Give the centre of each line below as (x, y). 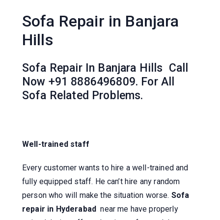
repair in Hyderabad (61, 209)
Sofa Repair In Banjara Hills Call (105, 68)
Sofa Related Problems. (83, 95)
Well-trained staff (56, 144)
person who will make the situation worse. (97, 195)
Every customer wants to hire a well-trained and (105, 167)
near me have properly (139, 209)
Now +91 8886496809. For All (98, 82)
